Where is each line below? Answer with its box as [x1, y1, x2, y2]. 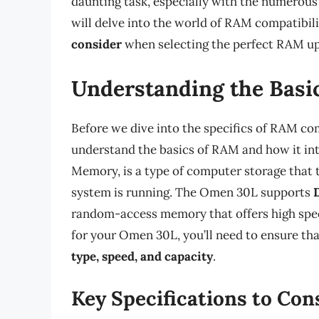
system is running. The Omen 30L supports [71, 184, 313, 200]
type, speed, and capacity [71, 248, 213, 264]
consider [71, 36, 122, 53]
